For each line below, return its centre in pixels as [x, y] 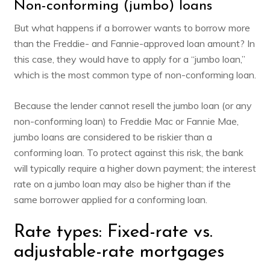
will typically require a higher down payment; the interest [135, 168]
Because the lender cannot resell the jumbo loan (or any [133, 105]
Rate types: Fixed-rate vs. [113, 232]
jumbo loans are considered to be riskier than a [113, 137]
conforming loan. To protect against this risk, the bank [128, 152]
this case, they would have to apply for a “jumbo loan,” [129, 59]
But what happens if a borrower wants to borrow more [132, 27]
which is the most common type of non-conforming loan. [135, 74]
